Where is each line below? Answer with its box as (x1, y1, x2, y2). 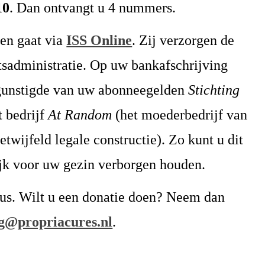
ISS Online (66, 33, 132, 48)
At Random (48, 107, 112, 122)
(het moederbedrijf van (112, 107, 248, 122)
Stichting (188, 82, 240, 98)
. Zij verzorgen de (132, 33, 235, 48)
